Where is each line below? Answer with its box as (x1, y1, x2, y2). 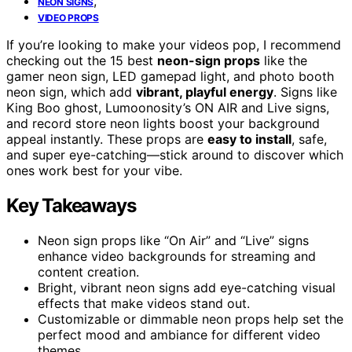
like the (260, 52, 307, 68)
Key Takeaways (6, 193, 136, 217)
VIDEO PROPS (38, 11, 99, 24)
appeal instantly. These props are (6, 130, 207, 147)
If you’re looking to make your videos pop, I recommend (6, 36, 341, 53)
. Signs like (273, 83, 337, 100)
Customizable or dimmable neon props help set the (38, 310, 343, 327)
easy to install (207, 130, 291, 147)
